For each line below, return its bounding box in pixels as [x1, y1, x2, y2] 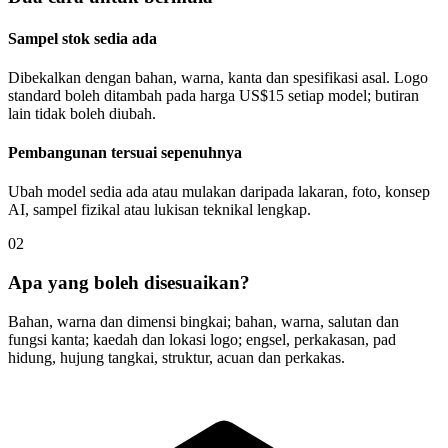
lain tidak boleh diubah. [8, 104, 156, 122]
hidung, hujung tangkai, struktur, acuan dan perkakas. [8, 348, 345, 366]
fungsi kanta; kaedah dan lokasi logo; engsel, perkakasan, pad [8, 330, 396, 348]
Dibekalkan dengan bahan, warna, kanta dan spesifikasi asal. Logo [8, 68, 428, 86]
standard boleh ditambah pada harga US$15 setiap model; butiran [8, 86, 419, 104]
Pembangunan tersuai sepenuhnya [8, 144, 242, 162]
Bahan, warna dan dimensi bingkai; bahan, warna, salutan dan [8, 312, 399, 330]
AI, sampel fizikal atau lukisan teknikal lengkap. [8, 201, 311, 219]
